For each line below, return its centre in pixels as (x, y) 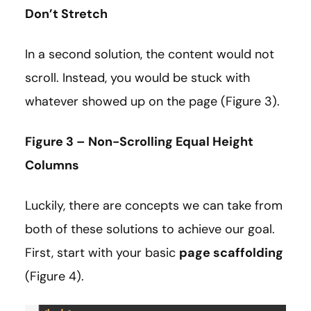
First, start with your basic (102, 253)
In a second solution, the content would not (150, 54)
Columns (52, 166)
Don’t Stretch (66, 14)
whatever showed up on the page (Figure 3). (152, 102)
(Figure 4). (54, 277)
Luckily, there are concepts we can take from (154, 206)
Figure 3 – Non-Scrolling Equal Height (139, 142)
